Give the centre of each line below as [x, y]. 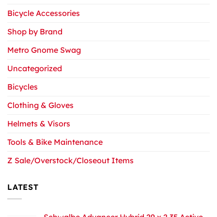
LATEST [23, 187]
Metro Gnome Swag [44, 50]
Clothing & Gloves [40, 105]
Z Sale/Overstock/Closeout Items [70, 160]
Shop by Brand [35, 31]
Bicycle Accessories [44, 13]
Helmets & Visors [39, 123]
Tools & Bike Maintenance [55, 142]
